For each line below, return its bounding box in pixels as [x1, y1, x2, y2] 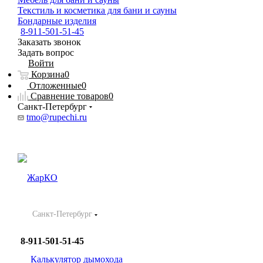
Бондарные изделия [18, 16, 96, 26]
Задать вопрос [18, 48, 74, 58]
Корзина [31, 69, 65, 80]
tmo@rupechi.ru [26, 112, 87, 123]
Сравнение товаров [31, 90, 109, 101]
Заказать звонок [18, 37, 81, 47]
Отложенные [29, 80, 82, 90]
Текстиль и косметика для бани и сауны [18, 5, 177, 15]
